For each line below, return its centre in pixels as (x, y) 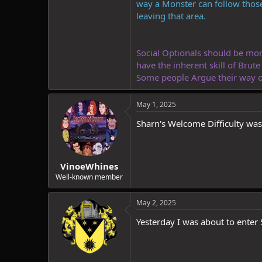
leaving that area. (171, 15)
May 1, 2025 (156, 104)
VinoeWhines (89, 166)
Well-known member (89, 177)
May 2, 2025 (156, 203)
